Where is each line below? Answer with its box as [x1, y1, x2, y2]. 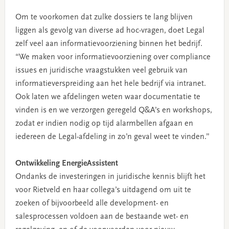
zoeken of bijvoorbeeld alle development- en [15, 199, 169, 208]
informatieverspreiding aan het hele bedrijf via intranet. [15, 79, 206, 88]
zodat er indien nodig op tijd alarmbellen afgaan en [15, 119, 193, 128]
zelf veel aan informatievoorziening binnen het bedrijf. [15, 39, 202, 48]
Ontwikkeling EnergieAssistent [15, 159, 118, 168]
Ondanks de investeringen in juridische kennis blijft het [15, 172, 205, 181]
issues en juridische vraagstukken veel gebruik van [15, 66, 188, 75]
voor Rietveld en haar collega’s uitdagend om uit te [15, 186, 191, 194]
